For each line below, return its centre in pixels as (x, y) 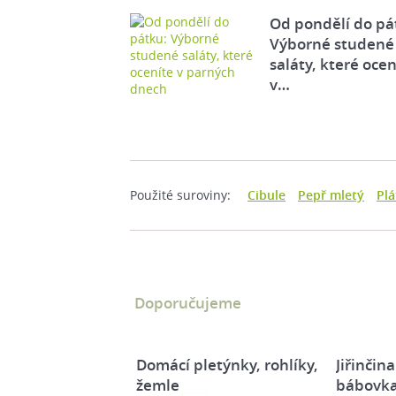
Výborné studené (331, 43)
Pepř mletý (331, 194)
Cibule (267, 194)
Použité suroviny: (180, 194)
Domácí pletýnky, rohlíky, (227, 364)
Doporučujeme (188, 302)
